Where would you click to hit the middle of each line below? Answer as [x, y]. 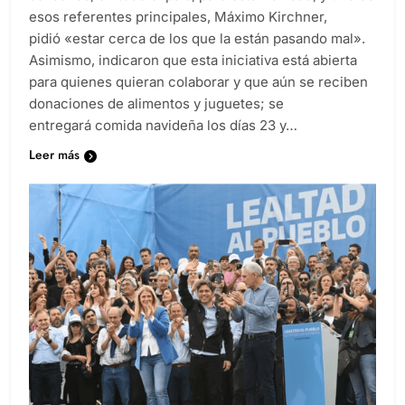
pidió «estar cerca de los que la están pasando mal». [197, 38]
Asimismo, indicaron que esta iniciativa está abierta [193, 60]
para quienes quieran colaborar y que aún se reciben [198, 81]
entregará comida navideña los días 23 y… [163, 125]
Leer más [54, 154]
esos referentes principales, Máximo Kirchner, [178, 16]
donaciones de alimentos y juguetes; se [156, 103]
